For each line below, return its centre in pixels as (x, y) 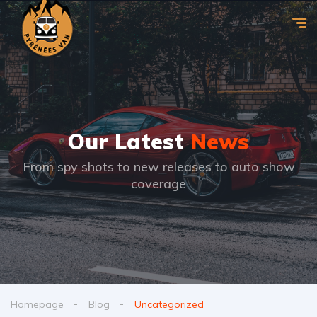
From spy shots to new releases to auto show (158, 166)
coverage (158, 183)
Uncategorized (169, 304)
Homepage (37, 304)
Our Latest (129, 141)
